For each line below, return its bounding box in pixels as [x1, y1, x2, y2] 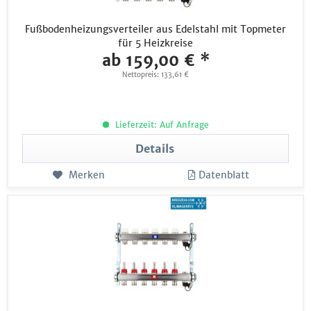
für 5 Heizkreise [118, 36, 194, 49]
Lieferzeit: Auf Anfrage [112, 119, 209, 130]
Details [135, 141, 175, 155]
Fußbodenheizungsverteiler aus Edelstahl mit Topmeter [25, 22, 287, 35]
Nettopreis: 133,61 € [122, 69, 190, 79]
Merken [68, 168, 105, 181]
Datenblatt [199, 168, 250, 181]
